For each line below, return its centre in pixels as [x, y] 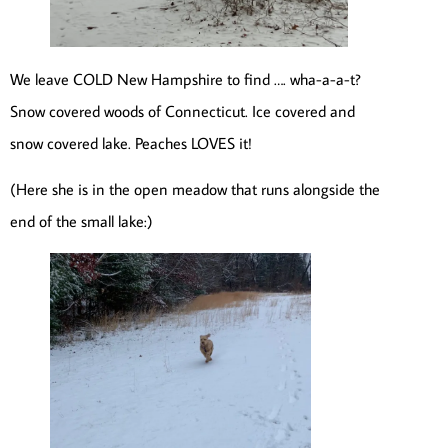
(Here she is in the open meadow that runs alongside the [195, 189]
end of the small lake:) [81, 221]
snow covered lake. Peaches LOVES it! [131, 142]
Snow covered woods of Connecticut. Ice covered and [182, 110]
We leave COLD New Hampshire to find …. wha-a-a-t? [185, 78]
